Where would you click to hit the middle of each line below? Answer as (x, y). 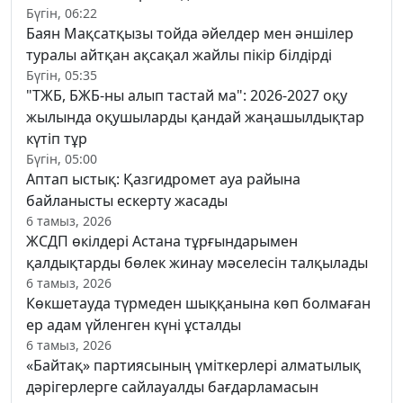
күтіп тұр (57, 138)
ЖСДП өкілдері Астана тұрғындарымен (162, 241)
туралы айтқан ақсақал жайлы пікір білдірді (179, 54)
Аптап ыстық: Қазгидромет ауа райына (163, 179)
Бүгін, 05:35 (62, 75)
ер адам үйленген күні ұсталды (134, 324)
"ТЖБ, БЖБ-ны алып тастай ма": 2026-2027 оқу (187, 95)
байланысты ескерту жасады (127, 200)
